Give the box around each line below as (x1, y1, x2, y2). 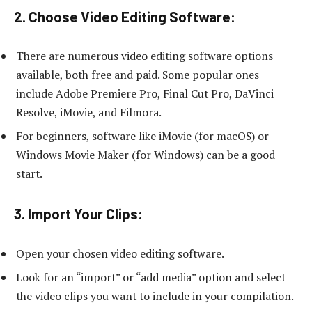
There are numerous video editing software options (16, 48, 273, 64)
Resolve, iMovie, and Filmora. (16, 104, 162, 120)
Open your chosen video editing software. (16, 245, 224, 261)
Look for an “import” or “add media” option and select (16, 269, 286, 285)
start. (16, 166, 42, 182)
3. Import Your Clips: (14, 205, 143, 223)
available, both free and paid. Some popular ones (16, 67, 259, 83)
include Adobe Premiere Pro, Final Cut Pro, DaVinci (16, 86, 274, 102)
